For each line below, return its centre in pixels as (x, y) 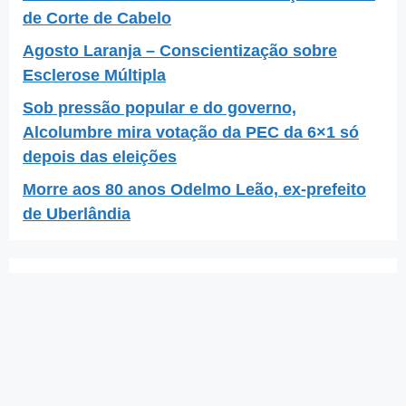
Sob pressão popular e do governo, (159, 107)
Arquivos (60, 285)
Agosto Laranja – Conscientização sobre (180, 50)
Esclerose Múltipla (94, 75)
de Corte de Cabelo (97, 18)
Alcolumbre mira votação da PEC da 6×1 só (191, 132)
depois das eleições (100, 156)
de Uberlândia (77, 213)
